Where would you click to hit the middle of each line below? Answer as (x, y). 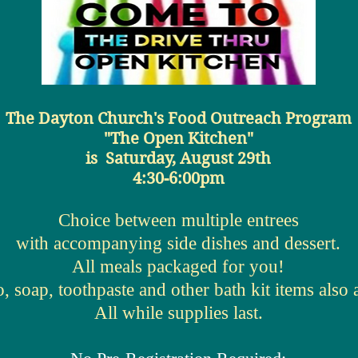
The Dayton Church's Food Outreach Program (178, 119)
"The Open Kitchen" (178, 139)
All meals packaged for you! (178, 267)
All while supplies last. (178, 313)
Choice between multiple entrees (178, 220)
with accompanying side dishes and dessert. (178, 243)
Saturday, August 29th (188, 159)
